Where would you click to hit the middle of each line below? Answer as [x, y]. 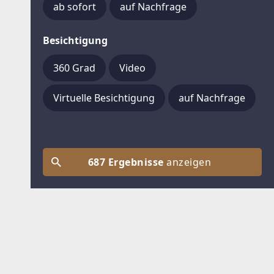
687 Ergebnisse [128, 162]
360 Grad [74, 68]
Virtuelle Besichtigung [104, 98]
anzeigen [190, 162]
